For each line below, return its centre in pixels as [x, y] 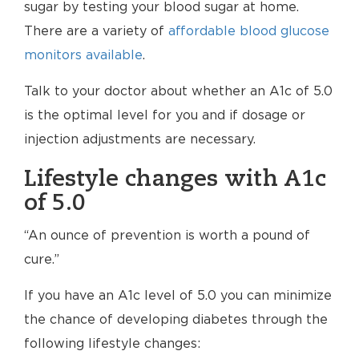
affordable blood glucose [249, 31]
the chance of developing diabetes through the [176, 320]
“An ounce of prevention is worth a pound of [167, 236]
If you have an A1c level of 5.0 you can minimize [178, 296]
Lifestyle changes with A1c [175, 179]
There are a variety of [96, 31]
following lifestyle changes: [112, 344]
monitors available [83, 55]
